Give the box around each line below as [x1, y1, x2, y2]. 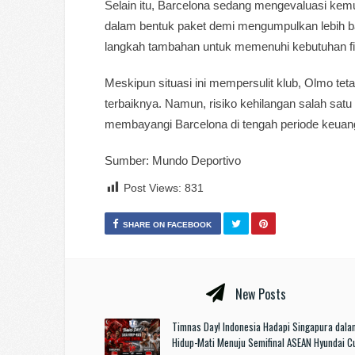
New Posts [232, 284, 287, 304]
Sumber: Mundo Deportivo [105, 154, 241, 168]
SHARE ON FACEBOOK [123, 220, 212, 230]
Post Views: [124, 181, 181, 195]
